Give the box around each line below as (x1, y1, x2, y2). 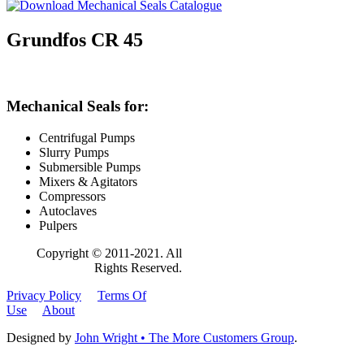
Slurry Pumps (39, 145, 109, 159)
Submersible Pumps (39, 159, 141, 174)
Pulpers (39, 218, 77, 232)
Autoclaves (39, 203, 97, 218)
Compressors (39, 188, 106, 203)
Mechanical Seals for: (6, 97, 149, 115)
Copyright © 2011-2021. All (37, 245, 182, 260)
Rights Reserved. (94, 260, 182, 275)
